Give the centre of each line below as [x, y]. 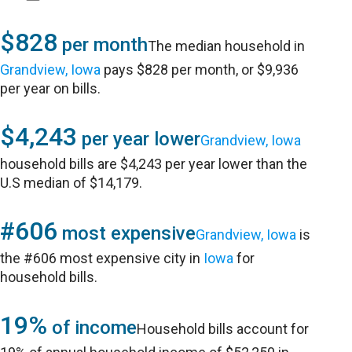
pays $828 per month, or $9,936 [200, 70]
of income [92, 328]
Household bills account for [223, 329]
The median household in [227, 46]
